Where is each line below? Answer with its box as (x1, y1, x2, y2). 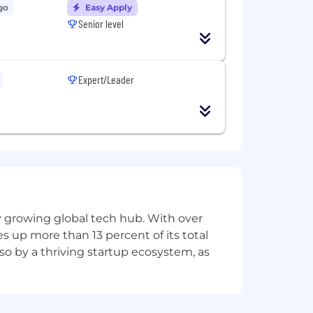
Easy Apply (83, 2, 133, 13)
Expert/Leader (78, 73, 135, 86)
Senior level (78, 17, 124, 30)
